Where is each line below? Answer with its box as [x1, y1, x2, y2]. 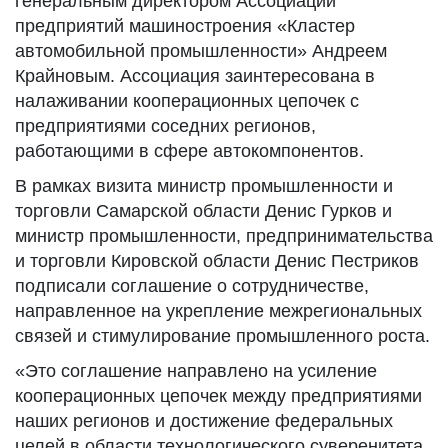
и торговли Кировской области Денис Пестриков [15, 251, 419, 271]
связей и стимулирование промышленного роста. [15, 326, 430, 346]
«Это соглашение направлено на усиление [15, 361, 377, 381]
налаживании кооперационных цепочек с [15, 91, 359, 111]
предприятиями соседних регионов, [15, 116, 316, 136]
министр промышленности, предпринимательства [15, 226, 433, 246]
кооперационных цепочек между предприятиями [15, 386, 422, 406]
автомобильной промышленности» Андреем [15, 41, 387, 61]
